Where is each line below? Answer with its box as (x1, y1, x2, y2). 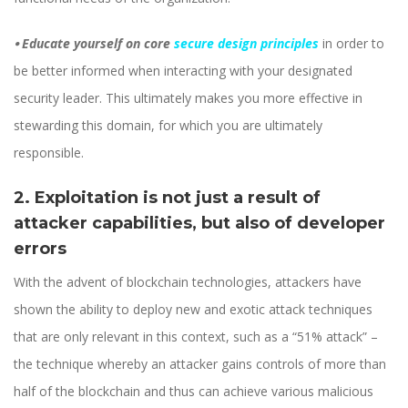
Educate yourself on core (18, 35, 174, 53)
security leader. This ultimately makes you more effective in (14, 89, 362, 107)
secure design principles (174, 35, 319, 53)
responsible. (14, 144, 84, 162)
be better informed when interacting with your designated (14, 62, 352, 80)
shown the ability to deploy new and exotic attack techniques (14, 301, 372, 319)
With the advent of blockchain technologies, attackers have (14, 273, 362, 291)
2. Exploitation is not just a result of (14, 188, 321, 209)
